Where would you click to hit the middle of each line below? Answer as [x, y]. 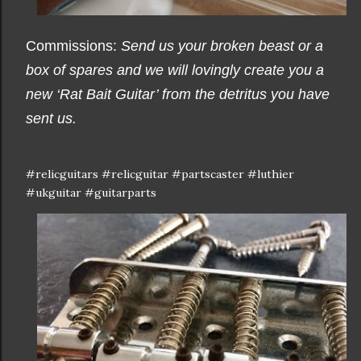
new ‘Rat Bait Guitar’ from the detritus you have [178, 95]
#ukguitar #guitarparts [91, 193]
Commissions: [71, 46]
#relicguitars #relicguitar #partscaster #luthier [160, 174]
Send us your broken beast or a [222, 46]
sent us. [51, 119]
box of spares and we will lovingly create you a [175, 71]
